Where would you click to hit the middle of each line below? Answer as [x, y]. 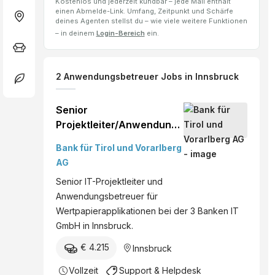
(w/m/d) [75, 169]
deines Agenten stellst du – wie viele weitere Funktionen [151, 21]
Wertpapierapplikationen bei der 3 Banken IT [147, 211]
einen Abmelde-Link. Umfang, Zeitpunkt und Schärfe [144, 11]
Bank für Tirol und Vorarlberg [119, 148]
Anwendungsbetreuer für [107, 196]
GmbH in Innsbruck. [95, 226]
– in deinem [76, 33]
